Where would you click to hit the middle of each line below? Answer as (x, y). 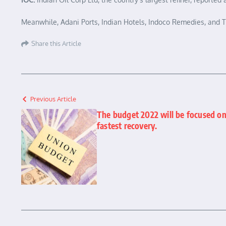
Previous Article (53, 99)
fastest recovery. (127, 126)
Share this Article (56, 43)
